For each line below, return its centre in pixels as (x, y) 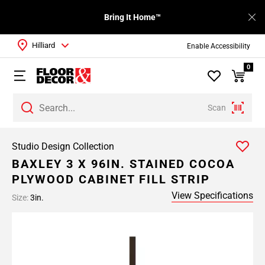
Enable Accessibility (218, 46)
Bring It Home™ (132, 17)
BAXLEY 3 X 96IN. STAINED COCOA (123, 164)
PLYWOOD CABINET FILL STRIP (111, 179)
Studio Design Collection (63, 146)
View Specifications (212, 195)
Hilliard (43, 45)
